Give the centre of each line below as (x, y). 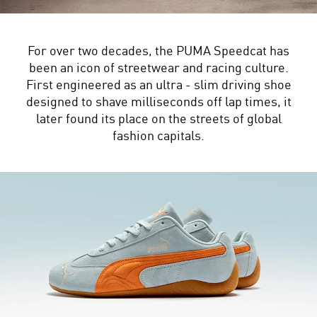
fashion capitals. (158, 136)
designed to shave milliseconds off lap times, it (158, 102)
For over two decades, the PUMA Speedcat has (158, 51)
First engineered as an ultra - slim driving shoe (158, 85)
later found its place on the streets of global (158, 119)
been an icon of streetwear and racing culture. (158, 68)
